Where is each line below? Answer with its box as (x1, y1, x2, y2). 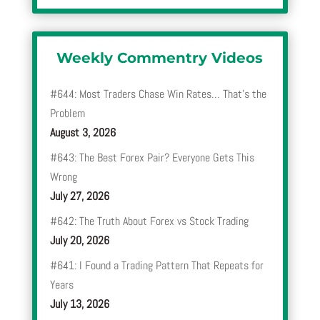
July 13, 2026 (49, 296, 109, 311)
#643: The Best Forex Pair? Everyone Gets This (49, 149, 254, 165)
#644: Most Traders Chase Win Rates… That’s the (49, 86, 266, 101)
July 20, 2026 (49, 232, 109, 248)
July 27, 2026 (49, 188, 109, 204)
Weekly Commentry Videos (56, 49, 264, 66)
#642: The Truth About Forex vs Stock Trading (49, 213, 249, 229)
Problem (49, 105, 85, 121)
